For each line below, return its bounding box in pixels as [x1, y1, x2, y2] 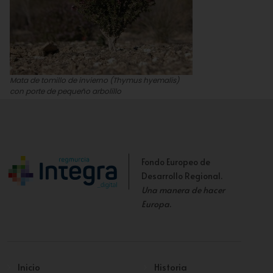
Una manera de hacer [141, 184, 225, 196]
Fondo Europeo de [141, 156, 210, 168]
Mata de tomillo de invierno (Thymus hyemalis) [10, 75, 179, 85]
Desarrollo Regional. [141, 170, 222, 182]
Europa [141, 198, 169, 210]
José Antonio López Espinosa [10, 97, 113, 107]
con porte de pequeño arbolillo [10, 86, 121, 96]
